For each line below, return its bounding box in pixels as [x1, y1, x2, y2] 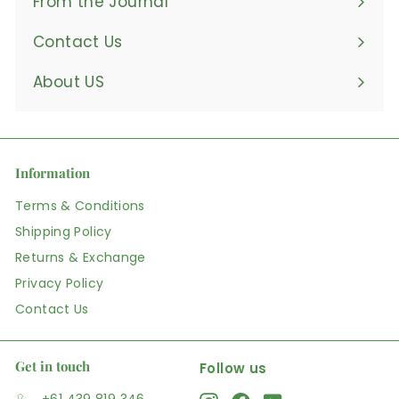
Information [15, 164, 90, 183]
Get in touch [15, 357, 90, 376]
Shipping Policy [15, 223, 112, 241]
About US [33, 71, 104, 94]
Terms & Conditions [15, 197, 145, 216]
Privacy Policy [15, 274, 104, 293]
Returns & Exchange [15, 248, 146, 267]
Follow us [199, 359, 267, 379]
